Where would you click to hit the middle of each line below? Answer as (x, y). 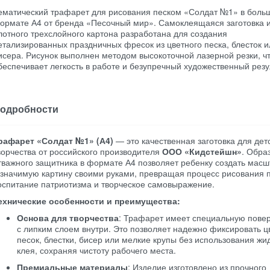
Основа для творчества (68, 218)
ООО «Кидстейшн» (202, 151)
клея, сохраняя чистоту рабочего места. (96, 250)
